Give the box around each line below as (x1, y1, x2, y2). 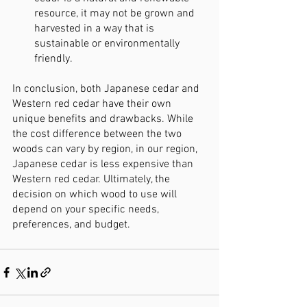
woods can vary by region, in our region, (12, 143, 200, 157)
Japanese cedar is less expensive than (12, 158, 196, 172)
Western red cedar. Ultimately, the (12, 173, 173, 187)
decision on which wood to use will (12, 188, 180, 202)
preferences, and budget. (12, 218, 130, 232)
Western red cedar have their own (12, 97, 174, 112)
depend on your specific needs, (12, 203, 162, 217)
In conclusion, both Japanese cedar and (12, 82, 202, 97)
